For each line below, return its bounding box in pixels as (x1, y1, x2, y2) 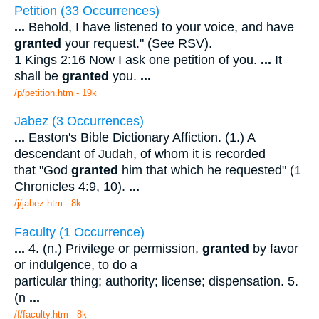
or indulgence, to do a (14, 257, 137, 272)
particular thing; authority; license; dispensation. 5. (14, 273, 298, 288)
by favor (249, 241, 298, 256)
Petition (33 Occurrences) (14, 3, 159, 18)
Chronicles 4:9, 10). (14, 179, 129, 194)
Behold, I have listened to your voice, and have (25, 19, 294, 34)
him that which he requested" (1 (118, 163, 301, 178)
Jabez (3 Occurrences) (14, 114, 144, 129)
